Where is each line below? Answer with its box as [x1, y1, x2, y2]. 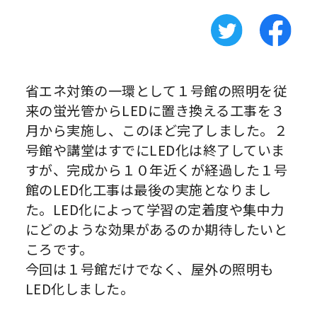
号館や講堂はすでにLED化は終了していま [25, 139, 285, 160]
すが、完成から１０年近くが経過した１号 [25, 159, 288, 180]
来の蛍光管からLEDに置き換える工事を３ [25, 100, 285, 120]
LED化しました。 [25, 278, 134, 299]
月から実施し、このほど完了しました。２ [25, 120, 288, 140]
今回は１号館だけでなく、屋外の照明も [25, 258, 274, 279]
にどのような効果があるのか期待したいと [25, 219, 288, 239]
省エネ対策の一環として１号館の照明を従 [25, 80, 287, 100]
